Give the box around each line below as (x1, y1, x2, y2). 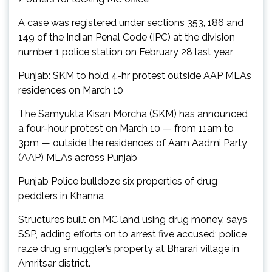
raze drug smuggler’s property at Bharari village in (18, 243, 239, 255)
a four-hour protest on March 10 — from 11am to (18, 123, 234, 135)
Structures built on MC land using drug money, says (18, 214, 247, 226)
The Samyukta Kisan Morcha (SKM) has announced (18, 108, 248, 120)
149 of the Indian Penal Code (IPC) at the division (18, 32, 235, 44)
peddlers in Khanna (18, 190, 104, 202)
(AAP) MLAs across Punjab (18, 152, 137, 164)
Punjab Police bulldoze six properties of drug (18, 175, 217, 188)
